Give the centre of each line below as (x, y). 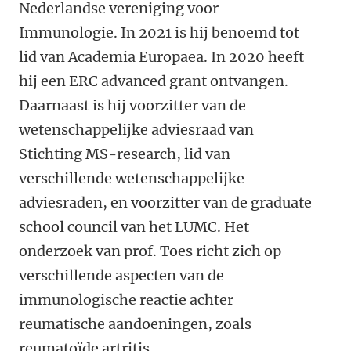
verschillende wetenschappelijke (132, 178)
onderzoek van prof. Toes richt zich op (150, 251)
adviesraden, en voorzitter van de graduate (165, 203)
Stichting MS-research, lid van (125, 154)
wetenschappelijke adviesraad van (136, 130)
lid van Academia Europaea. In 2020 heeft (161, 57)
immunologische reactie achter (126, 300)
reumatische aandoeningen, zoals (135, 324)
